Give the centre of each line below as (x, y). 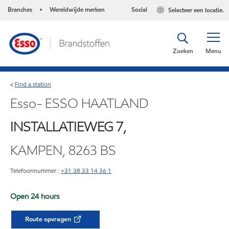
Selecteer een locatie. (196, 10)
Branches (20, 9)
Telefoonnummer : (35, 171)
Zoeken (183, 51)
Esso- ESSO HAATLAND (79, 104)
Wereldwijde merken (77, 9)
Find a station (33, 84)
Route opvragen (49, 219)
